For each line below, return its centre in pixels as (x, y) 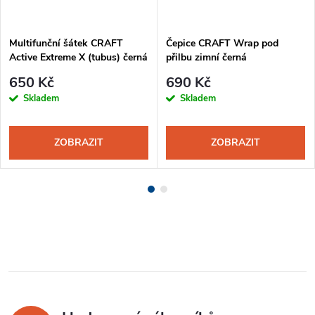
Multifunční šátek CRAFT (66, 43)
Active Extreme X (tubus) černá (78, 57)
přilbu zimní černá (206, 57)
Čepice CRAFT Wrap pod (222, 43)
